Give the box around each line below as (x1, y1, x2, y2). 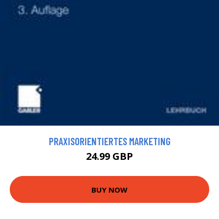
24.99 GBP (86, 150, 133, 163)
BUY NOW (91, 184, 128, 195)
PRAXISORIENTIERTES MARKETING (48, 135, 171, 148)
